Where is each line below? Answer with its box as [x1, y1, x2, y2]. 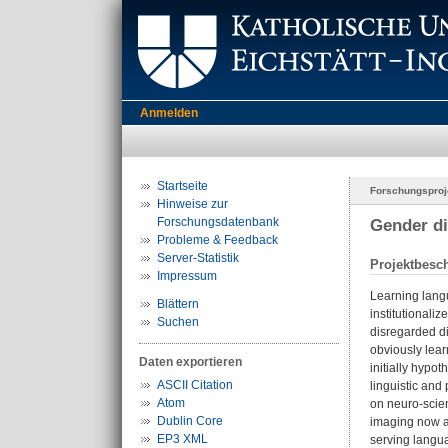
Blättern [157, 297, 199, 311]
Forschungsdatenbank [157, 215, 279, 229]
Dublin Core [157, 414, 223, 428]
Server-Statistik [157, 251, 239, 265]
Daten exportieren [139, 355, 242, 369]
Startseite [157, 179, 208, 193]
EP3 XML [157, 432, 208, 446]
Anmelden [140, 106, 198, 120]
